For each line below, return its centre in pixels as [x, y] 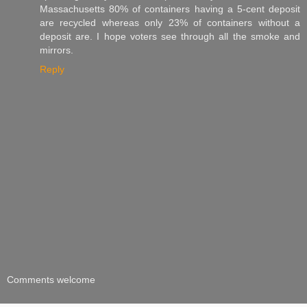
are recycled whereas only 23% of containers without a [170, 22]
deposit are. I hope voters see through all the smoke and [170, 36]
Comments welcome [51, 280]
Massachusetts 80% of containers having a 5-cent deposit [170, 9]
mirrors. [57, 50]
